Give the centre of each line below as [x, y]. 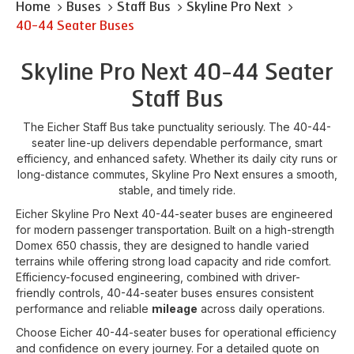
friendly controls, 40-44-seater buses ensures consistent [165, 292]
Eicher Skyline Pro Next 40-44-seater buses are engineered [174, 213]
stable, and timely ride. [177, 190]
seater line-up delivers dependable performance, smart [177, 142]
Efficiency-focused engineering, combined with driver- [158, 277]
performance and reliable [84, 308]
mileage [175, 308]
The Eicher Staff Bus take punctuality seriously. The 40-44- [177, 126]
